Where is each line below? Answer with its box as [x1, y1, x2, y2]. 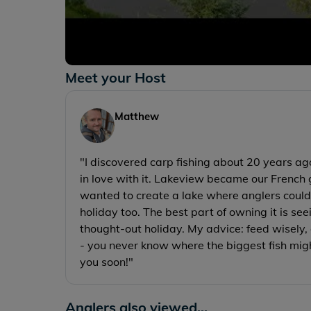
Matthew [115, 110, 160, 124]
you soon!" [80, 255, 134, 269]
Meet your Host [65, 69, 167, 87]
